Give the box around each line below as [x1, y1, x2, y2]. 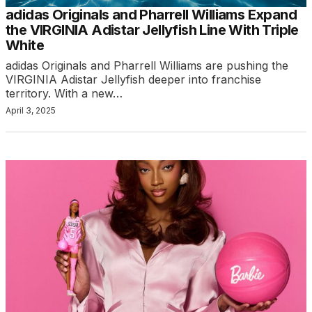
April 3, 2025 [6, 105, 56, 116]
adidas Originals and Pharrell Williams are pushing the [6, 58, 288, 73]
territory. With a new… [6, 86, 123, 101]
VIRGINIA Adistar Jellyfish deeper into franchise [6, 72, 261, 87]
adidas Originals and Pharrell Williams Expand [6, 6, 297, 24]
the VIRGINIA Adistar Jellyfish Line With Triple [6, 22, 299, 39]
